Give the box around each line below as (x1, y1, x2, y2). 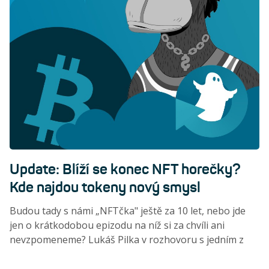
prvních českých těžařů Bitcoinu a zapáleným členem (10, 247, 246, 261)
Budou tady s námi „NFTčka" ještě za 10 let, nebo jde (10, 204, 246, 218)
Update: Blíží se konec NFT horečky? (10, 160, 241, 179)
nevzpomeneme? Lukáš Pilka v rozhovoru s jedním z (10, 233, 244, 247)
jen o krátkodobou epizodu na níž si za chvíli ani (10, 219, 225, 232)
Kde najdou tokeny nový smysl (10, 178, 201, 197)
